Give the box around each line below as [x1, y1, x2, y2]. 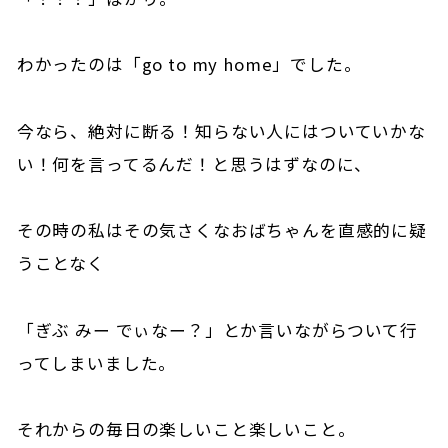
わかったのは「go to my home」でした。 [16, 52, 362, 77]
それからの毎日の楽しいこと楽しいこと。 [16, 417, 356, 442]
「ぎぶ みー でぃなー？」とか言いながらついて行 [16, 317, 418, 342]
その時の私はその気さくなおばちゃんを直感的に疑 [16, 218, 427, 243]
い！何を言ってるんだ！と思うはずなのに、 [16, 151, 372, 176]
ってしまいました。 [16, 350, 177, 375]
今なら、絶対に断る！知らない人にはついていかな [16, 118, 426, 143]
